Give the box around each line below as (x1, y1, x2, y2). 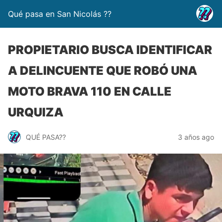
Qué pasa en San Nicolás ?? (8, 9, 111, 19)
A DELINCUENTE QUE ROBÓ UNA (8, 63, 197, 78)
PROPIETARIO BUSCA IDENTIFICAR (8, 43, 212, 57)
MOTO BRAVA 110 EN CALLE (8, 84, 171, 99)
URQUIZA (8, 105, 63, 119)
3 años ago (178, 132, 214, 141)
